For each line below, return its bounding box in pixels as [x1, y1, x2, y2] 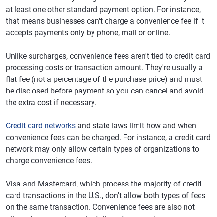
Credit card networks [6, 121, 76, 130]
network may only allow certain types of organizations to [6, 144, 199, 154]
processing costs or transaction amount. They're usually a [6, 63, 203, 72]
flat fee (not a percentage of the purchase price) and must [6, 75, 202, 84]
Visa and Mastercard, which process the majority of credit [6, 179, 201, 188]
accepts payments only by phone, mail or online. [6, 28, 170, 37]
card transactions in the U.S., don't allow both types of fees [6, 191, 205, 200]
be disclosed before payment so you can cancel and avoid [6, 86, 203, 95]
